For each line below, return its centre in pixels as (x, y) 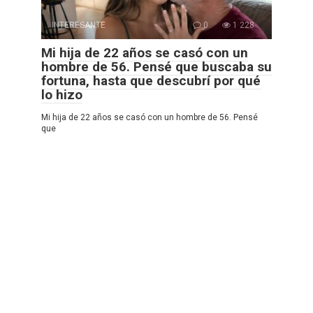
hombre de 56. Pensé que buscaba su (156, 66)
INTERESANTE (79, 25)
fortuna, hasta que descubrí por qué (151, 80)
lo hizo (62, 94)
